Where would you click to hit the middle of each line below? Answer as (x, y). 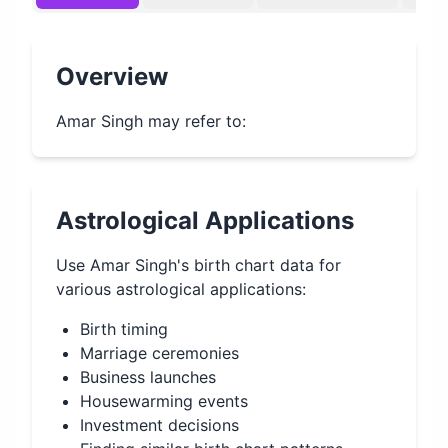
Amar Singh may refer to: (151, 121)
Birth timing (124, 329)
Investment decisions (159, 425)
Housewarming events (164, 401)
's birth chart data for (259, 265)
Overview (112, 76)
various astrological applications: (181, 289)
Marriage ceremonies (159, 353)
